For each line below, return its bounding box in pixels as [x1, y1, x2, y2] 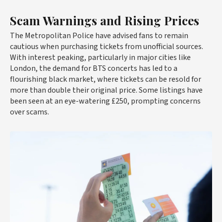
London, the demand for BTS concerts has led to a [10, 63, 177, 74]
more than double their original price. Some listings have [10, 85, 203, 96]
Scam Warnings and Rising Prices [10, 12, 199, 28]
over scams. [10, 107, 49, 117]
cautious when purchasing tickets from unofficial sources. [10, 41, 203, 52]
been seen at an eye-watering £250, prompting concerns [10, 96, 201, 107]
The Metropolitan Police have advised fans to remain [10, 30, 188, 41]
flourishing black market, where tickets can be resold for [10, 74, 201, 85]
